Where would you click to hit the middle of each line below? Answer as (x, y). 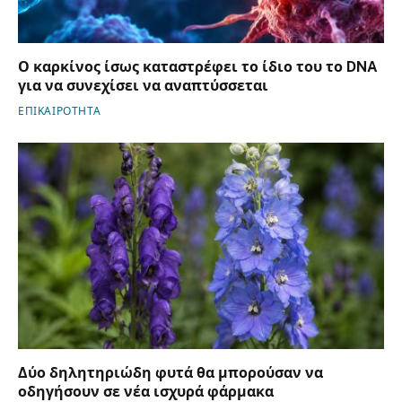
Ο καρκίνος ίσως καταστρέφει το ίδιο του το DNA (198, 67)
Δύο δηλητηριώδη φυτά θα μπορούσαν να (170, 372)
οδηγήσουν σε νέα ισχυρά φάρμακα (146, 391)
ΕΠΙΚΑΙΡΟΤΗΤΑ (60, 112)
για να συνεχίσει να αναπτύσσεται (143, 86)
